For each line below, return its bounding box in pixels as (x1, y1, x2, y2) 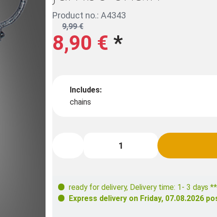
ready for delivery (69, 182, 126, 192)
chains (70, 97, 92, 107)
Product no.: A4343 (52, 10, 126, 20)
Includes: (70, 85, 102, 94)
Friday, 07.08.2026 (140, 193, 204, 203)
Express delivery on (69, 193, 140, 203)
